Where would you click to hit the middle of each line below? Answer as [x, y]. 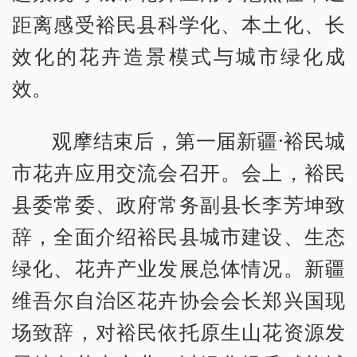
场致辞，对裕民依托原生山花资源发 [178, 331]
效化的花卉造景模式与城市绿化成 [178, 55]
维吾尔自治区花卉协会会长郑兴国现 [178, 299]
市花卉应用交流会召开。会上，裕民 [178, 172]
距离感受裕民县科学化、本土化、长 [178, 24]
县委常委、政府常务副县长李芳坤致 [178, 204]
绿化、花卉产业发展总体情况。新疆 [178, 267]
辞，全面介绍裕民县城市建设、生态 [178, 235]
